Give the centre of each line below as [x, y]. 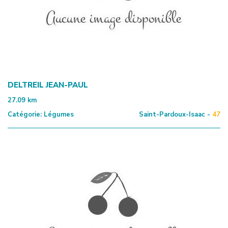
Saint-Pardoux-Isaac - [175, 114]
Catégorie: [25, 114]
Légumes [58, 114]
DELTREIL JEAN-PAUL [48, 85]
